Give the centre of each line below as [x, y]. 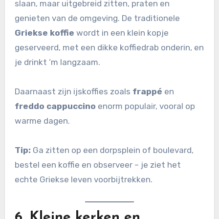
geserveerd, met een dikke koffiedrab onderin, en [109, 48]
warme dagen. [42, 121]
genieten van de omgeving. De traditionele [97, 18]
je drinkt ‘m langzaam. [57, 62]
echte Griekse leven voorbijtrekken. [83, 180]
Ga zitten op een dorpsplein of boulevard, [112, 150]
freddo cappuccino [55, 106]
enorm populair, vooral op [145, 106]
